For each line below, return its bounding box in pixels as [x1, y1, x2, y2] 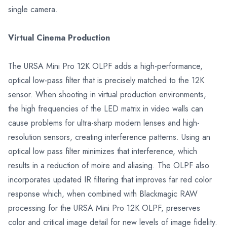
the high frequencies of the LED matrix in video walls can [8, 102, 203, 115]
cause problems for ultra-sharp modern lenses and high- [8, 117, 200, 129]
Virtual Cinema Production [8, 31, 110, 44]
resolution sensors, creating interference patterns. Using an [8, 131, 210, 143]
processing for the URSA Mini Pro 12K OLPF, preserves [8, 202, 200, 214]
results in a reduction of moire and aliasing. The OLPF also [8, 159, 209, 171]
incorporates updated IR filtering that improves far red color [8, 173, 212, 185]
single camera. [8, 3, 58, 15]
